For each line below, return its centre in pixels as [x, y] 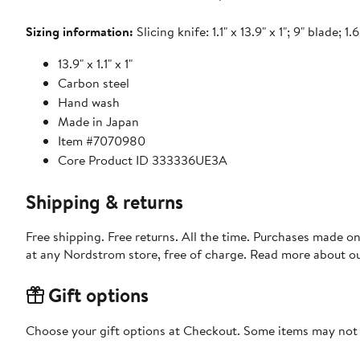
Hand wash [89, 102]
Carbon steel [94, 82]
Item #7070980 [102, 140]
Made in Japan [98, 121]
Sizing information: [80, 31]
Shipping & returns [104, 201]
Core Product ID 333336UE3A [143, 160]
